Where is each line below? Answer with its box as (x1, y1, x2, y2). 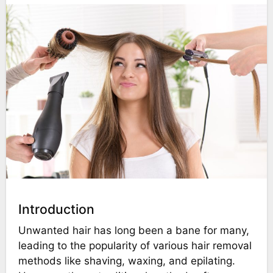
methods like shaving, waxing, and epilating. (18, 255, 235, 268)
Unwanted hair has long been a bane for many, (18, 224, 26, 237)
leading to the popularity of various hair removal (18, 239, 252, 252)
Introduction (18, 200, 94, 217)
